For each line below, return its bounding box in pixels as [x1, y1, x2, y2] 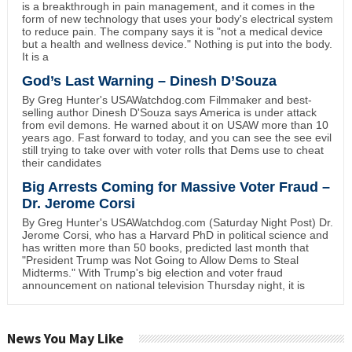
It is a [21, 50, 49, 64]
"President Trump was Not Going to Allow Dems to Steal [21, 254, 299, 267]
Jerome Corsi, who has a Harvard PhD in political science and [21, 229, 328, 242]
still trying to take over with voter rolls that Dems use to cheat [21, 144, 324, 157]
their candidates [21, 156, 101, 170]
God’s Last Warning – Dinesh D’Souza [21, 73, 277, 90]
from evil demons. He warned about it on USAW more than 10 [21, 119, 328, 132]
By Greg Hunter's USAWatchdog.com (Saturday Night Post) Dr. [21, 216, 333, 229]
